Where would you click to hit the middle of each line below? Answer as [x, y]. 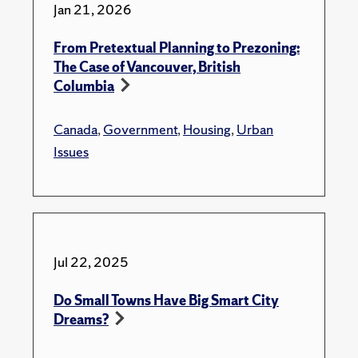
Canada [76, 129]
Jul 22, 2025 [91, 262]
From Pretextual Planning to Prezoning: [177, 48]
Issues [71, 152]
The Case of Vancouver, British [147, 67]
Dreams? [81, 320]
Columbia [84, 86]
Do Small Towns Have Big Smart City [166, 300]
